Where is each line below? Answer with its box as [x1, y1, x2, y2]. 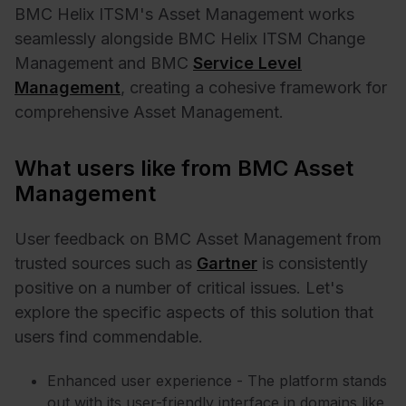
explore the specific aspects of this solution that [14, 303, 373, 323]
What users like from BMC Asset [14, 154, 353, 181]
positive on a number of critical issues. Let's [14, 278, 343, 298]
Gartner [197, 254, 257, 274]
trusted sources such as [14, 254, 197, 274]
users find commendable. [14, 327, 203, 347]
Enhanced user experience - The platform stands [47, 371, 387, 390]
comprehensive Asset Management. [14, 101, 284, 121]
